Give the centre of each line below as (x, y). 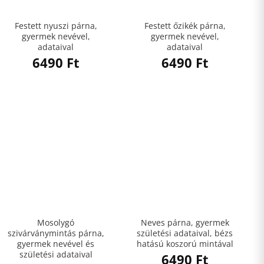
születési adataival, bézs (185, 233)
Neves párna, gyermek (185, 222)
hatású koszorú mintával (185, 243)
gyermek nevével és (56, 243)
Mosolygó (56, 222)
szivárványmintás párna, (56, 233)
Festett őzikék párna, (185, 25)
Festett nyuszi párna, (56, 25)
